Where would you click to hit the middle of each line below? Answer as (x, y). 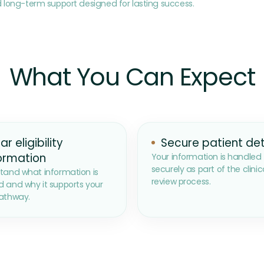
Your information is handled (206, 157)
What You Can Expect (132, 77)
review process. (181, 182)
